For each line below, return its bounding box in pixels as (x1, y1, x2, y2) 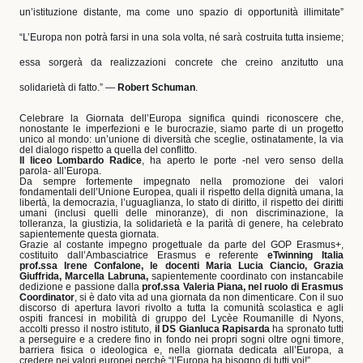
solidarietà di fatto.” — (19, 82, 117, 93)
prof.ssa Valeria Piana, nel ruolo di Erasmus (142, 280, 344, 293)
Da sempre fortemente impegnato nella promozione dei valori (19, 175, 344, 187)
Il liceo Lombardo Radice (19, 154, 143, 166)
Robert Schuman (117, 82, 195, 93)
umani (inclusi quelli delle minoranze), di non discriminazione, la (19, 207, 344, 219)
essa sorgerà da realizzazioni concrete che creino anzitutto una (19, 57, 344, 68)
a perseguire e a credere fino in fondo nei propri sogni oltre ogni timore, (19, 333, 344, 345)
